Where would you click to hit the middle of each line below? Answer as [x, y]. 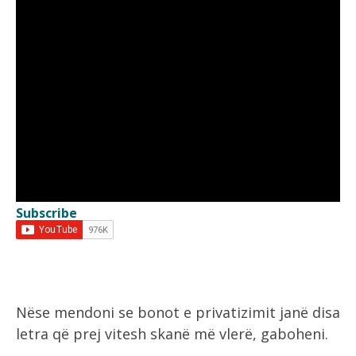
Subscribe [46, 213]
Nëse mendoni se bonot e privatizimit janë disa [178, 312]
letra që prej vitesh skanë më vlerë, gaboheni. [172, 334]
